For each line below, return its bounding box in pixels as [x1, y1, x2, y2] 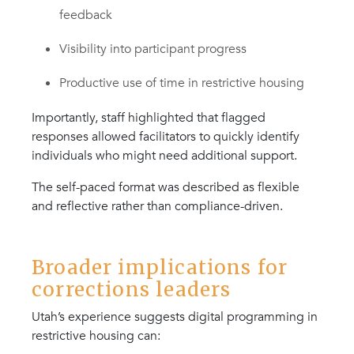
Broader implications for [32, 255, 288, 281]
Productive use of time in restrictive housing [59, 74, 305, 92]
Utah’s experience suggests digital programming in [32, 308, 318, 326]
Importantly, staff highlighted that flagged [32, 109, 265, 127]
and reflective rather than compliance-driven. [32, 198, 283, 216]
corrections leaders [32, 277, 232, 303]
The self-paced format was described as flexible [32, 179, 299, 197]
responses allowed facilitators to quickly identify [32, 128, 299, 146]
